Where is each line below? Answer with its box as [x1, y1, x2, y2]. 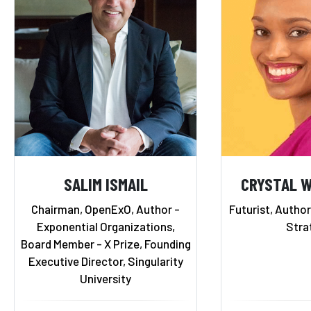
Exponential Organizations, [36, 219, 175, 233]
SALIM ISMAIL [63, 173, 148, 194]
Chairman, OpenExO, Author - [31, 201, 180, 216]
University [80, 271, 131, 285]
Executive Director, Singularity [28, 253, 183, 268]
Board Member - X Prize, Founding [20, 236, 191, 251]
